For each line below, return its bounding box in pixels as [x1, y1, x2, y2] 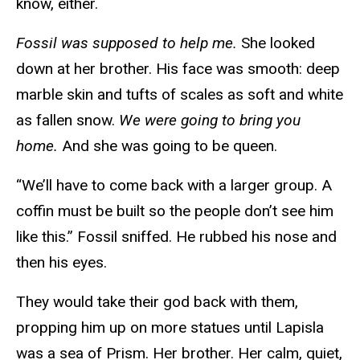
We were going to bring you [119, 110, 301, 129]
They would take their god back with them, [16, 292, 298, 311]
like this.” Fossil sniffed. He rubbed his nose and [16, 227, 337, 246]
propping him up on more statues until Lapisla [16, 317, 324, 337]
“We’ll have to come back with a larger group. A [16, 175, 332, 194]
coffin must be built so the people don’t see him [16, 201, 333, 220]
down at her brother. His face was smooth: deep [16, 59, 340, 78]
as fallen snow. [16, 110, 119, 129]
